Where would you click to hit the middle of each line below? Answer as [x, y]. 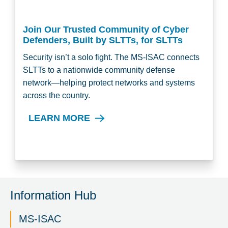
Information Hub [53, 195]
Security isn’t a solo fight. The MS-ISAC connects [111, 57]
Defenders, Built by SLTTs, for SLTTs [103, 40]
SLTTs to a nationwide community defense [99, 70]
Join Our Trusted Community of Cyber [106, 30]
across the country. [56, 95]
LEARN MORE [59, 118]
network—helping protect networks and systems [109, 83]
